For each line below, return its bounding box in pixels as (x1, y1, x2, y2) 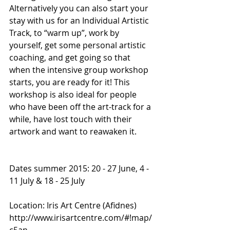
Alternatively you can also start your (9, 3, 150, 14)
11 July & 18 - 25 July (9, 175, 85, 187)
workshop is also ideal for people (9, 89, 139, 101)
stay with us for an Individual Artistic (9, 15, 151, 27)
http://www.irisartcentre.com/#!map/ (9, 212, 152, 224)
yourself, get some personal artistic (9, 40, 148, 51)
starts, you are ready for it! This (9, 76, 132, 88)
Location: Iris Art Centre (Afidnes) (9, 200, 139, 212)
